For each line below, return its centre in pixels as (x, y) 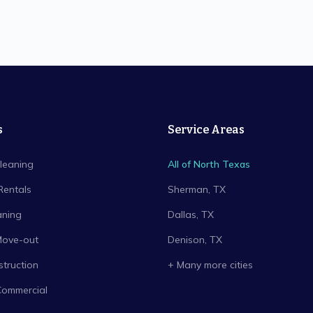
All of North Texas (209, 164)
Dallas (182, 214)
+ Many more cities (210, 265)
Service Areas (206, 130)
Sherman (188, 189)
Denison (186, 240)
